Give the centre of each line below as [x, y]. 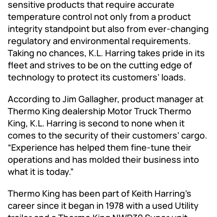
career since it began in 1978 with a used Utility [103, 205]
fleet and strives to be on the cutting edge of [100, 65]
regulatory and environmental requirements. [99, 40]
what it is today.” [41, 171]
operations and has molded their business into [103, 159]
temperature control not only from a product [99, 16]
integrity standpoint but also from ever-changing [108, 28]
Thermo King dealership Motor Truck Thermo [100, 111]
